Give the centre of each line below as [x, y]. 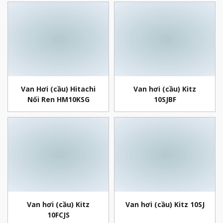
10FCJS [58, 215]
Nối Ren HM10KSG [58, 99]
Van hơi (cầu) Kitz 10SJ [165, 204]
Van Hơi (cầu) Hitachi [58, 89]
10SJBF [165, 99]
